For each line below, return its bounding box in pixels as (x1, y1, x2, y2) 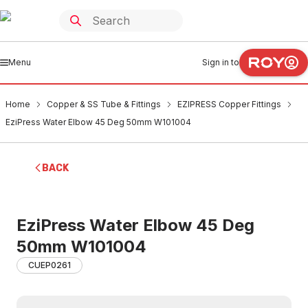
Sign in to (202, 57, 239, 67)
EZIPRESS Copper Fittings (177, 99, 281, 109)
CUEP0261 (28, 260, 71, 270)
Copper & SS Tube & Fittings (47, 99, 161, 109)
